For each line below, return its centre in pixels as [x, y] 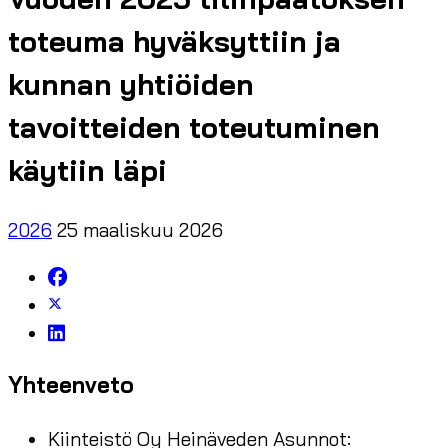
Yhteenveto [71, 385]
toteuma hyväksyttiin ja [174, 40]
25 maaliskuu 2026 [140, 229]
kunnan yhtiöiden [131, 83]
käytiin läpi [87, 169]
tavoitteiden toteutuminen [194, 126]
